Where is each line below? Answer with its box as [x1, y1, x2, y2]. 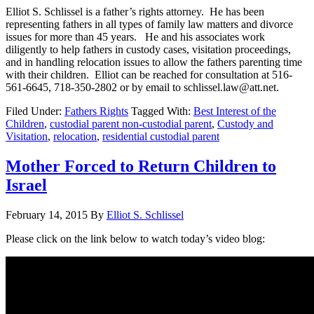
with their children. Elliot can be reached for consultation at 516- [6, 68, 292, 81]
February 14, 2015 [6, 208, 88, 221]
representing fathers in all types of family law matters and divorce [6, 18, 293, 30]
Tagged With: [131, 104, 193, 117]
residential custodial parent [102, 130, 219, 142]
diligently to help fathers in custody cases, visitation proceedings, [6, 43, 291, 55]
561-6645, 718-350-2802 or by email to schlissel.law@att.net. [6, 81, 279, 93]
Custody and [217, 117, 273, 130]
